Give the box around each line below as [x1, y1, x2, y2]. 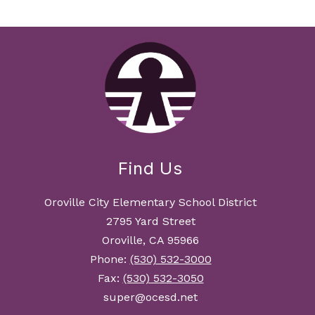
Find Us [118, 158, 183, 179]
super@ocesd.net [103, 290, 198, 304]
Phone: [89, 252, 130, 266]
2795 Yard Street [105, 214, 195, 229]
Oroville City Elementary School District [44, 195, 257, 210]
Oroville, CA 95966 [102, 233, 199, 247]
